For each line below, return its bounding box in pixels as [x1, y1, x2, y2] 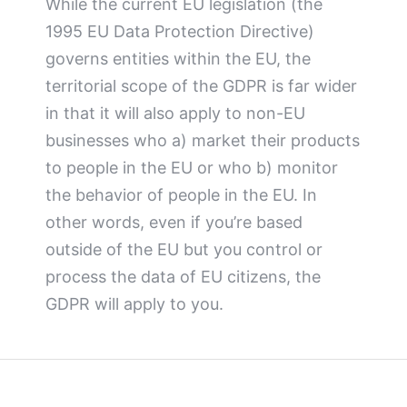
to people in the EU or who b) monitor [45, 158, 338, 178]
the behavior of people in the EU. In [45, 185, 317, 205]
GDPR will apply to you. [45, 294, 223, 314]
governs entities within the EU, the [45, 49, 311, 69]
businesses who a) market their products [45, 131, 360, 151]
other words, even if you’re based [45, 213, 303, 233]
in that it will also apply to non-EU [45, 104, 305, 124]
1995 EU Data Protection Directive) [45, 22, 314, 42]
